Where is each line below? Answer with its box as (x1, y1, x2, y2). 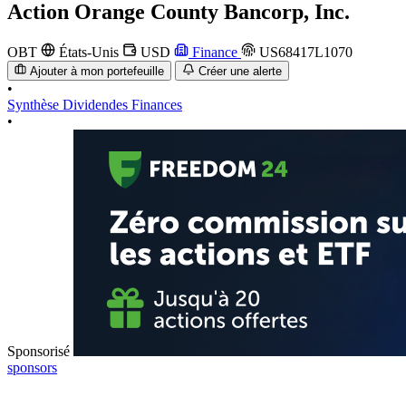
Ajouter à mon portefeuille (30, 64, 165, 79)
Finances (131, 97, 182, 113)
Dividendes (63, 97, 131, 113)
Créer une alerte (198, 64, 282, 79)
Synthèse (7, 97, 63, 113)
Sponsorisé (7, 343, 70, 360)
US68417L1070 (256, 43, 353, 60)
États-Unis (55, 43, 122, 60)
